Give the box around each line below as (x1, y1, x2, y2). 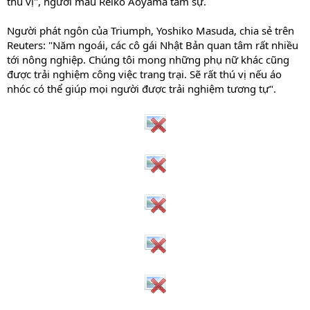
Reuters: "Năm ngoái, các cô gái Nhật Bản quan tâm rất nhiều (7, 38, 298, 52)
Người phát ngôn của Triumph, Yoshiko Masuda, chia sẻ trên (7, 24, 294, 37)
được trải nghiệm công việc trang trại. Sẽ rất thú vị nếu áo (7, 67, 282, 81)
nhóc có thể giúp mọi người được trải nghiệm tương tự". (7, 82, 276, 95)
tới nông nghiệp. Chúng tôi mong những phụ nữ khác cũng (7, 53, 289, 66)
